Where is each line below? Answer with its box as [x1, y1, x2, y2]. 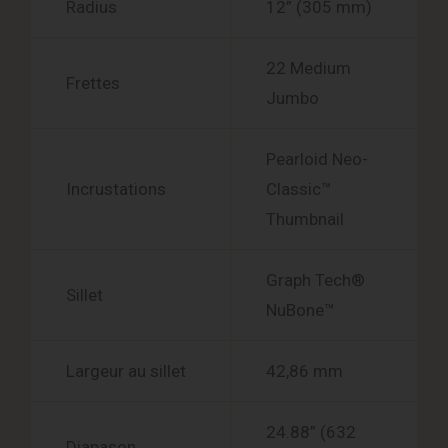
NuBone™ [266, 300, 335, 321]
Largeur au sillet [66, 361, 186, 382]
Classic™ [266, 179, 332, 200]
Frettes [66, 73, 120, 94]
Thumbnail [266, 209, 344, 230]
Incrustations [66, 179, 166, 200]
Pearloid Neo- [266, 149, 368, 170]
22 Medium [266, 58, 351, 79]
